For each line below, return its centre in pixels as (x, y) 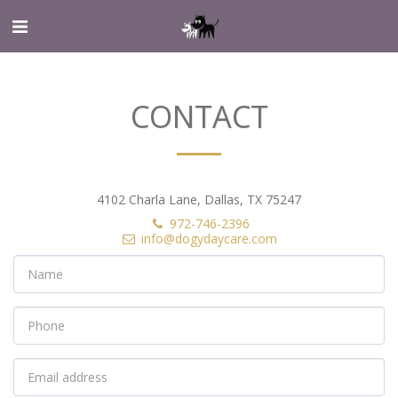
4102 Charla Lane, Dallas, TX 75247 (199, 199)
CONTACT (199, 116)
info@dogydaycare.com (209, 239)
